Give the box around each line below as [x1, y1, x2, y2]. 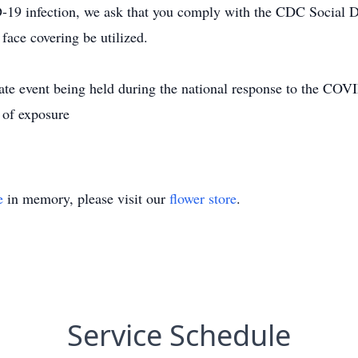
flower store [169, 189, 237, 208]
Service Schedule [67, 316, 291, 355]
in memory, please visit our [3, 189, 169, 208]
